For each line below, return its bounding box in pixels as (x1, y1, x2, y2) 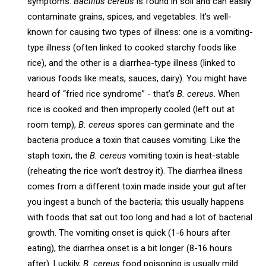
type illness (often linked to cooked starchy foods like (27, 42, 237, 53)
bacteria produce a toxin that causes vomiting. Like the (27, 134, 241, 145)
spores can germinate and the (115, 119, 235, 130)
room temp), (27, 119, 79, 130)
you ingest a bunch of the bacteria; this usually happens (27, 196, 245, 207)
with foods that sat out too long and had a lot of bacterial (27, 211, 253, 223)
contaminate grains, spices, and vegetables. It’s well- (27, 11, 232, 22)
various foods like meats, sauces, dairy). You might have (27, 72, 248, 84)
